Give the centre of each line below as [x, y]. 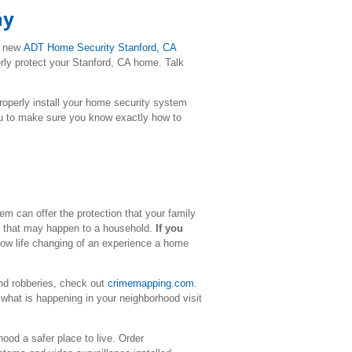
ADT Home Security [71, 48]
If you [169, 228]
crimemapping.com [151, 283]
